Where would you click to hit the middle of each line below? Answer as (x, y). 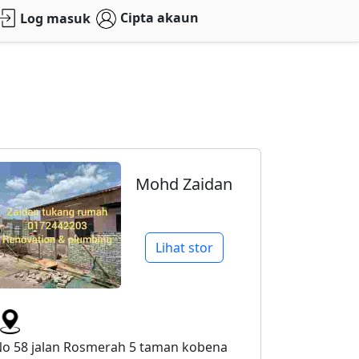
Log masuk (56, 19)
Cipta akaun (159, 18)
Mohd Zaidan (184, 184)
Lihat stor (184, 248)
